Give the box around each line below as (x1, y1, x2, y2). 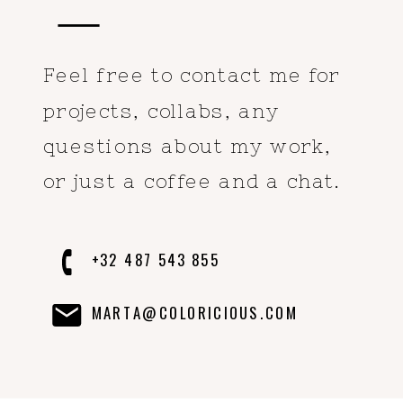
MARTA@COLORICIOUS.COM (92, 300, 298, 323)
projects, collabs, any (42, 99, 280, 121)
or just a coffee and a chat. (42, 169, 342, 192)
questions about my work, (42, 134, 332, 157)
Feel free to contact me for (42, 64, 341, 86)
